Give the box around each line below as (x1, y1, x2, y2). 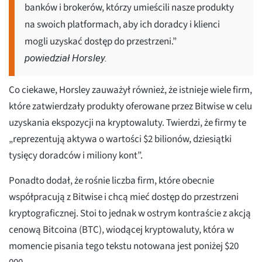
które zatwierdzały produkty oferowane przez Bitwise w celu (9, 99, 252, 114)
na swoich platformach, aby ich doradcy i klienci (25, 18, 220, 32)
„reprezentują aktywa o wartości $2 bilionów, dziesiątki (9, 132, 232, 147)
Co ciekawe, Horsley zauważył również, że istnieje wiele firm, (9, 83, 252, 98)
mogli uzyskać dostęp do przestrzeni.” (25, 35, 177, 49)
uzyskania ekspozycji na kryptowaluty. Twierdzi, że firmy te (9, 116, 246, 130)
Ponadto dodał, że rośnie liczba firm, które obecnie (9, 174, 214, 188)
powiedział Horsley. (25, 52, 107, 64)
